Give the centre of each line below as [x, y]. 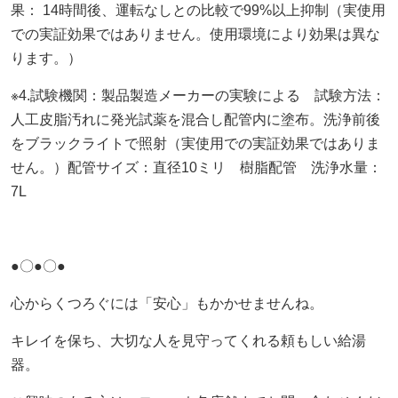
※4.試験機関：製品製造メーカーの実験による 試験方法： [198, 95]
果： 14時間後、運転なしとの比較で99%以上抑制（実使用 [198, 10]
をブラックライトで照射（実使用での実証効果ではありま [195, 143]
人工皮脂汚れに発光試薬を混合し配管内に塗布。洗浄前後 [195, 119]
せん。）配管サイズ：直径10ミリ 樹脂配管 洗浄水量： [196, 167]
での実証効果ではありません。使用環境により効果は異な [195, 34]
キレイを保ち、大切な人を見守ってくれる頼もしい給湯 [188, 340]
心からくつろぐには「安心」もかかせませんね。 [167, 303]
